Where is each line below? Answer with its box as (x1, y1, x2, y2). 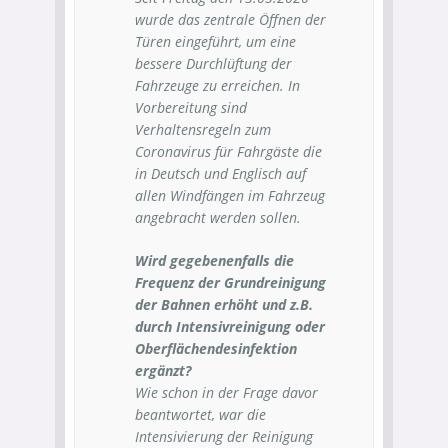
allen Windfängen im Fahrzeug (135, 186, 325, 205)
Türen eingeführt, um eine (135, 32, 296, 51)
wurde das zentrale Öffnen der (135, 10, 326, 29)
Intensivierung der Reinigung (135, 427, 313, 446)
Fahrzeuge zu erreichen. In (135, 76, 300, 95)
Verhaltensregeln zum (135, 120, 271, 139)
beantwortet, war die (135, 405, 266, 424)
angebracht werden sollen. (135, 208, 301, 227)
